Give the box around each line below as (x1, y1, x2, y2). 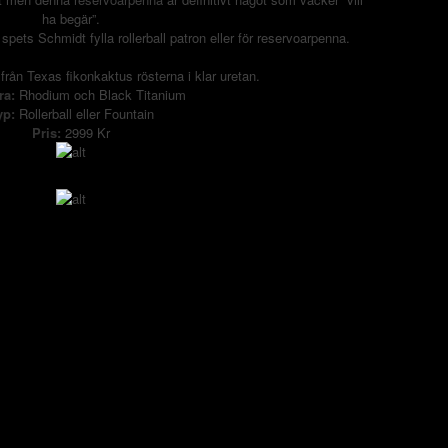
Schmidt (37, 27, 86, 47)
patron (169, 27, 206, 47)
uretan (220, 65, 256, 85)
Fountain (103, 103, 154, 123)
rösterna (137, 65, 184, 85)
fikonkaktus (66, 65, 133, 85)
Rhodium (19, 84, 70, 104)
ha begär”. (42, 8, 100, 28)
